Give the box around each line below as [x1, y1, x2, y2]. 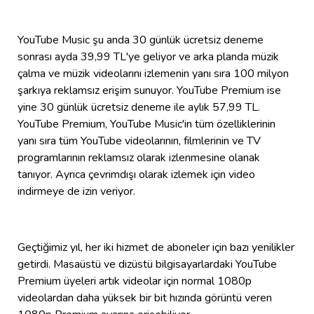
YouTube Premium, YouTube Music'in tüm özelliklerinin [18, 116, 275, 132]
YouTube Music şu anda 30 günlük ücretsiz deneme [18, 32, 264, 48]
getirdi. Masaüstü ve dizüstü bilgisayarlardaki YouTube [18, 256, 277, 272]
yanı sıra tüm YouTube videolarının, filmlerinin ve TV [18, 132, 261, 149]
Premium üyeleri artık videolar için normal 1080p [18, 273, 252, 289]
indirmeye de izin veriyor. [18, 183, 135, 199]
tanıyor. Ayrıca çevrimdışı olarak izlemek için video [18, 166, 255, 182]
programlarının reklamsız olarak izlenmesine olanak [18, 149, 260, 165]
